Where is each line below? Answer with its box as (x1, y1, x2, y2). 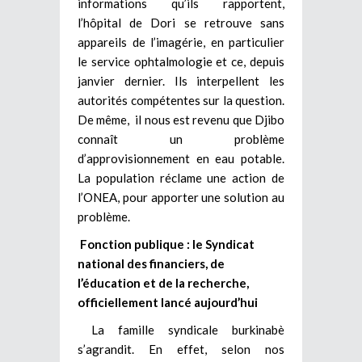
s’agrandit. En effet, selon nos (78, 341, 284, 356)
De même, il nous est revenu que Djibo (78, 112, 284, 127)
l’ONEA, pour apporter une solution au (78, 189, 284, 204)
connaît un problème (78, 131, 284, 146)
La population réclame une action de (78, 170, 284, 185)
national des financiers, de (78, 255, 225, 271)
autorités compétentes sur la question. (78, 92, 284, 107)
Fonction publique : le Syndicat (80, 236, 255, 251)
